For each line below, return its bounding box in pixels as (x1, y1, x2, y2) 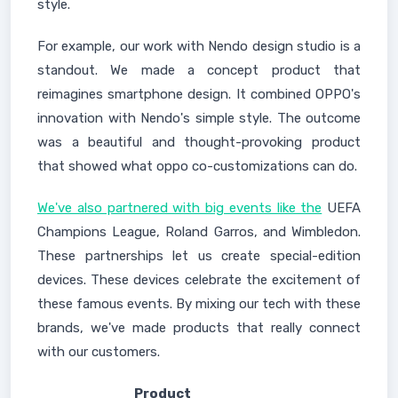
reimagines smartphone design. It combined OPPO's (37, 86, 361, 102)
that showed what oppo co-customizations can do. (37, 158, 357, 174)
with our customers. (37, 344, 160, 360)
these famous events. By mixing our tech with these (37, 296, 361, 312)
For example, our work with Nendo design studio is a (37, 38, 361, 54)
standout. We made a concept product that (37, 62, 361, 78)
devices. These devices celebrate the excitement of (37, 272, 361, 288)
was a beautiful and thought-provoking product (37, 134, 361, 150)
